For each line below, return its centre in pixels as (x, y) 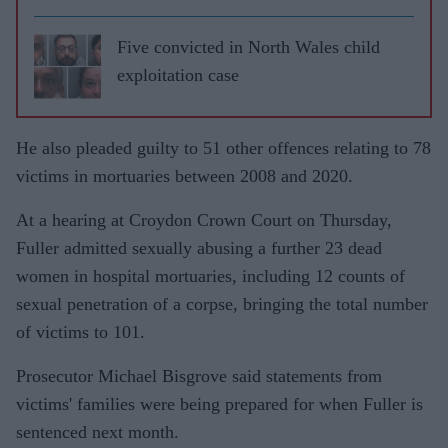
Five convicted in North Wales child (248, 46)
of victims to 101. (80, 331)
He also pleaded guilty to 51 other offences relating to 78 (223, 147)
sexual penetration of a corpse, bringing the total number (222, 303)
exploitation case (178, 74)
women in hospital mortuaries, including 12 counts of (210, 275)
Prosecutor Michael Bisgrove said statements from (199, 375)
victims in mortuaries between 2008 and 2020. (184, 175)
